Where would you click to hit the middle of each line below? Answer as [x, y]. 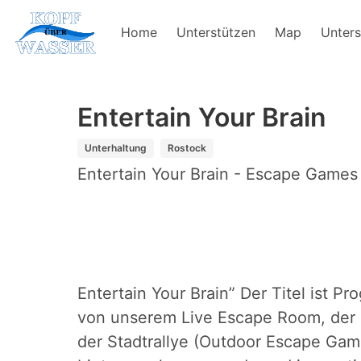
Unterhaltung [116, 148]
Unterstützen [216, 32]
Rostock [187, 148]
